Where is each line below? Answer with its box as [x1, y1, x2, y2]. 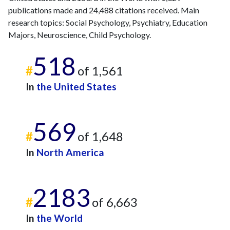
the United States [36, 81, 117, 92]
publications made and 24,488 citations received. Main [8, 5, 199, 15]
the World [36, 212, 83, 224]
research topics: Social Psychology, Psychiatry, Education [8, 17, 207, 27]
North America [36, 146, 104, 158]
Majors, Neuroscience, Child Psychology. [8, 30, 151, 40]
